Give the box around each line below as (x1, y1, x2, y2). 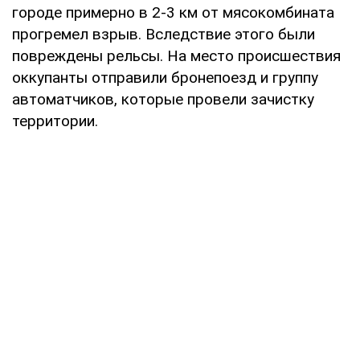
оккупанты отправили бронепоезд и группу (12, 68, 318, 88)
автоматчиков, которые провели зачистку (12, 90, 314, 109)
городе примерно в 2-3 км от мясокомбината (12, 3, 334, 22)
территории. (12, 112, 98, 131)
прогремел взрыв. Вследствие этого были (12, 25, 315, 44)
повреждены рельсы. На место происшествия (12, 47, 341, 66)
